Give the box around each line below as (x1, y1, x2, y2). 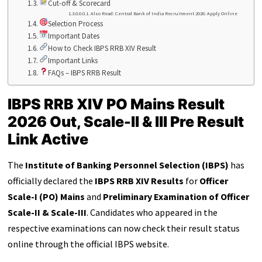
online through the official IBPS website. (7, 238, 169, 250)
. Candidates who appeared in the (86, 206, 218, 219)
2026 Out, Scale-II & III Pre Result (7, 112, 244, 130)
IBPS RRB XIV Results (94, 175, 184, 187)
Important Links (47, 55, 98, 65)
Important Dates (47, 30, 99, 41)
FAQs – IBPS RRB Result (47, 67, 121, 78)
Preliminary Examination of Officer (102, 191, 249, 203)
